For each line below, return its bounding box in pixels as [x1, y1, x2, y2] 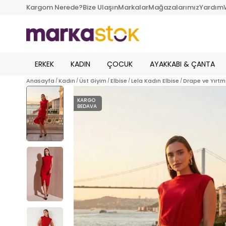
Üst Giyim [79, 77, 106, 85]
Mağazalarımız [148, 3, 199, 12]
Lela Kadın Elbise [131, 77, 179, 85]
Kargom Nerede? [26, 3, 83, 12]
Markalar [118, 3, 148, 12]
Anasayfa [26, 77, 54, 85]
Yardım [199, 3, 223, 12]
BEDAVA [77, 102, 97, 110]
